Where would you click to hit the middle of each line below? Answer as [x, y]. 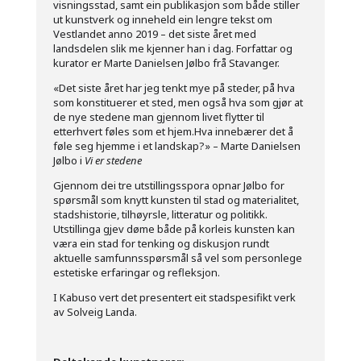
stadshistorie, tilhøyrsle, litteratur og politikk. [160, 215]
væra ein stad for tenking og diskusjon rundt [161, 244]
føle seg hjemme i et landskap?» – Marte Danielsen [176, 146]
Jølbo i [68, 161]
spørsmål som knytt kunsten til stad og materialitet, [176, 200]
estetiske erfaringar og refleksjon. [136, 273]
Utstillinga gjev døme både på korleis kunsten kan [174, 229]
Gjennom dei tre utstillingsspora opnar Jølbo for [168, 186]
